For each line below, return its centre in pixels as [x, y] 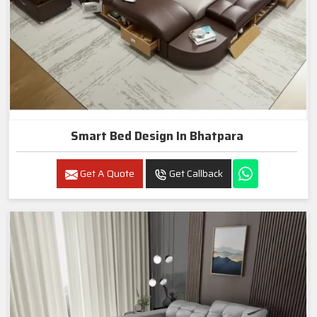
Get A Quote [106, 174]
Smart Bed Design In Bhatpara [157, 136]
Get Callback [195, 174]
